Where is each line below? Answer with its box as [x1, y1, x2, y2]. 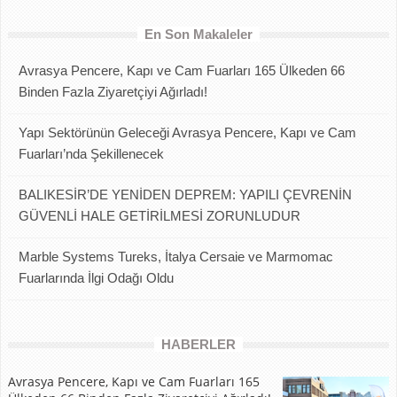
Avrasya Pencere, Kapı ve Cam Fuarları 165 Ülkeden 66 [19, 62, 345, 78]
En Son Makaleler [144, 26, 253, 42]
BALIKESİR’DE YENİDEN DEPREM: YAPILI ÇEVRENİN [19, 186, 352, 202]
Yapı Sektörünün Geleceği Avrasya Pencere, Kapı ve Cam [19, 124, 356, 140]
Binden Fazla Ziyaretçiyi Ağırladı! [19, 83, 207, 99]
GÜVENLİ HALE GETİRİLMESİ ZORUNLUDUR [19, 207, 300, 223]
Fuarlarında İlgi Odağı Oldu [19, 269, 174, 285]
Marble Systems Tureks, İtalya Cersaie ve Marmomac [19, 248, 333, 264]
